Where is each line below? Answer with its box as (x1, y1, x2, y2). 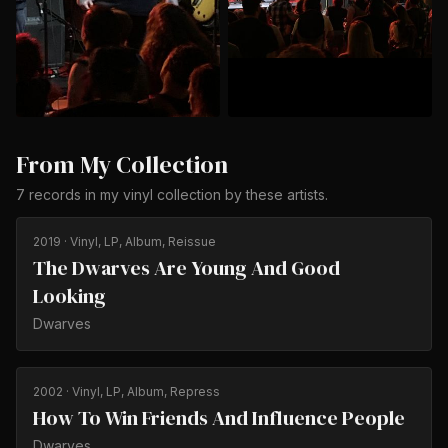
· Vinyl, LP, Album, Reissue (61, 234, 216, 250)
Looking (33, 282, 106, 311)
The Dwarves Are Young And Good (33, 254, 340, 283)
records (29, 186, 81, 204)
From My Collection (16, 148, 228, 182)
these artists (246, 186, 325, 204)
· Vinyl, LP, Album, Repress (63, 384, 220, 400)
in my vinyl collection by (81, 186, 242, 204)
